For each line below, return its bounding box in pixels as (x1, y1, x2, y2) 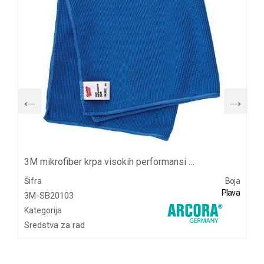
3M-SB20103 (24, 190, 74, 201)
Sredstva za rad (24, 220, 85, 230)
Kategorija (24, 206, 62, 215)
